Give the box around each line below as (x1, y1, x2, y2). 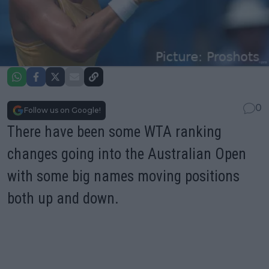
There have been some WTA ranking (7, 122, 222, 141)
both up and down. (7, 189, 119, 207)
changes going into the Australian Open (7, 145, 246, 163)
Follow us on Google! (24, 105, 101, 115)
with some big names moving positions (7, 167, 240, 185)
